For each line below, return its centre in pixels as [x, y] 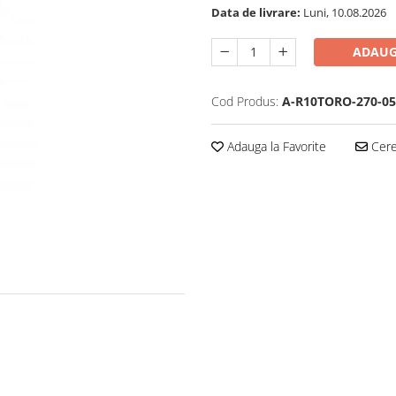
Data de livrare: [256, 13]
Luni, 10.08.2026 [343, 13]
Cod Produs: [245, 102]
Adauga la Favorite [275, 147]
